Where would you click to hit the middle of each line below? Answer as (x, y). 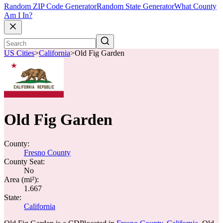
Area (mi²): (21, 179)
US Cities (19, 53)
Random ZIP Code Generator (50, 6)
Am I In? (18, 15)
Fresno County (47, 153)
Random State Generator (135, 6)
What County (195, 6)
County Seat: (24, 162)
